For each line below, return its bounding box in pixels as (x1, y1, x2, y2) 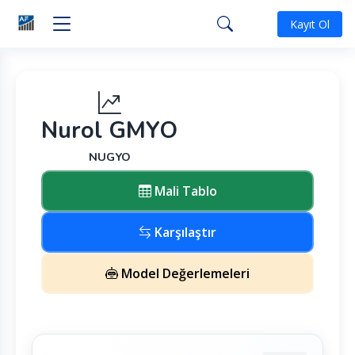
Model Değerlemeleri (118, 265, 250, 282)
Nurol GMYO (41, 115, 177, 146)
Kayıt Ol (290, 16, 330, 32)
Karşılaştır (151, 223, 216, 241)
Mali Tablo (151, 182, 217, 200)
